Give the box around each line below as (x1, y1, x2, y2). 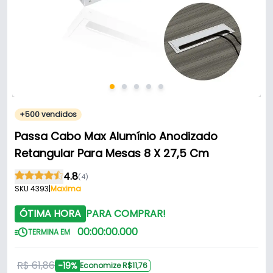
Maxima (51, 183, 81, 194)
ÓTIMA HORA (19, 207, 81, 221)
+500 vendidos (19, 109, 77, 120)
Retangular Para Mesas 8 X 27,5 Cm (15, 146, 209, 161)
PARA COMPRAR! (86, 207, 166, 221)
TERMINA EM (28, 227, 70, 238)
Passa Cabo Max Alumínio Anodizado (15, 129, 218, 144)
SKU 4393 (15, 183, 49, 194)
